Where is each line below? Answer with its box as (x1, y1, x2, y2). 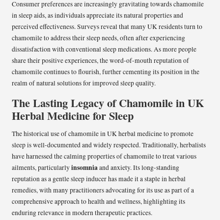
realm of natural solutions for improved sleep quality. (12, 79, 156, 88)
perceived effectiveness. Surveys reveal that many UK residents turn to (12, 22, 202, 31)
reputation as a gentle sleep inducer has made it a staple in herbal (12, 174, 186, 184)
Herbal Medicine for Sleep (12, 108, 134, 124)
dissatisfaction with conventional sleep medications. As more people (12, 45, 196, 54)
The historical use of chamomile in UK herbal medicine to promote (12, 129, 193, 138)
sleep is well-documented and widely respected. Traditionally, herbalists (12, 140, 206, 150)
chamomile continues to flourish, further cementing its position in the (12, 67, 199, 77)
